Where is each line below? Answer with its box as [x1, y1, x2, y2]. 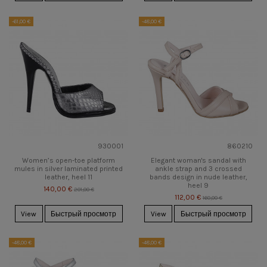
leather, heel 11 [45, 173, 93, 182]
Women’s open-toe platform [22, 156, 116, 165]
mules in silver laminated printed [14, 164, 123, 173]
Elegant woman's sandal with [150, 156, 246, 165]
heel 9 [188, 181, 209, 190]
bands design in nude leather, [149, 173, 247, 182]
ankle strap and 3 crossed [154, 164, 242, 173]
